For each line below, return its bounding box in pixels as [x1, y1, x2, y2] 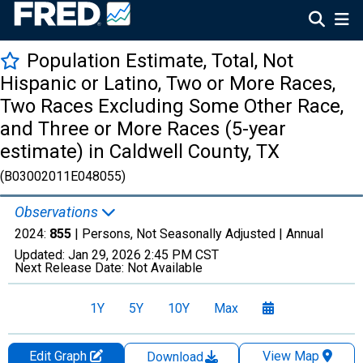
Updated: [15, 247, 68, 263]
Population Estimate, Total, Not [27, 49, 293, 72]
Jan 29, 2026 [68, 247, 141, 263]
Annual [286, 226, 323, 241]
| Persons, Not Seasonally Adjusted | [71, 226, 286, 241]
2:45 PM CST [144, 247, 219, 263]
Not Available [127, 260, 203, 275]
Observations [15, 203, 101, 220]
